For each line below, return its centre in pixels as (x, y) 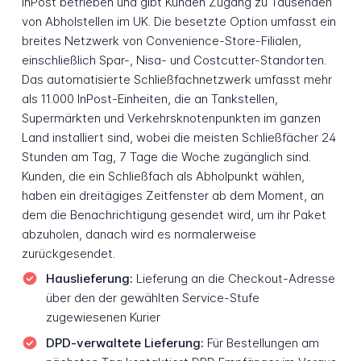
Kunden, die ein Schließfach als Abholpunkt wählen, (163, 176)
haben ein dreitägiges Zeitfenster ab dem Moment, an (172, 195)
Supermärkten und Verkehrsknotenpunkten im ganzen (171, 118)
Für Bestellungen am (261, 343)
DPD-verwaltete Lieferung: (124, 343)
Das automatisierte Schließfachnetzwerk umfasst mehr (176, 79)
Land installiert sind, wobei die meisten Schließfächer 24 (178, 137)
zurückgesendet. (68, 253)
